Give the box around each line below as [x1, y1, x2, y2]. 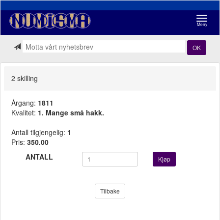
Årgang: [11, 97, 38, 108]
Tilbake [100, 186, 120, 195]
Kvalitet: [11, 107, 38, 117]
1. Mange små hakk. [38, 107, 104, 117]
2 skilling [11, 73, 38, 83]
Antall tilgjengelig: [11, 127, 67, 137]
